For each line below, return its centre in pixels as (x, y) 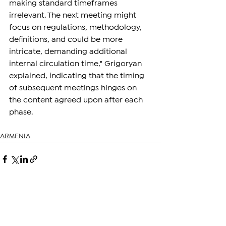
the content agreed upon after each (77, 100)
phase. (21, 112)
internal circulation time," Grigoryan (76, 64)
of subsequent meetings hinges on (74, 88)
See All (151, 196)
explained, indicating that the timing (78, 76)
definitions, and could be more (67, 40)
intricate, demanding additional (69, 52)
